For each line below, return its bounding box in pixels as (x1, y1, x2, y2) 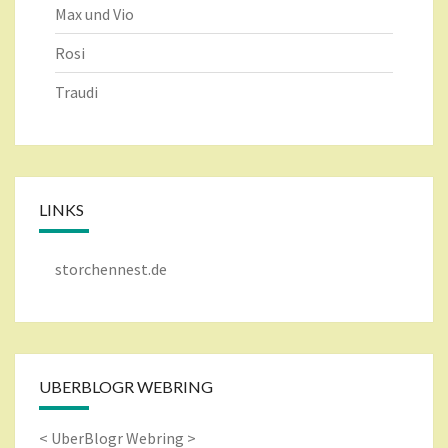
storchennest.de (55, 259, 167, 280)
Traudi (55, 82, 98, 103)
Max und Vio (55, 4, 134, 25)
